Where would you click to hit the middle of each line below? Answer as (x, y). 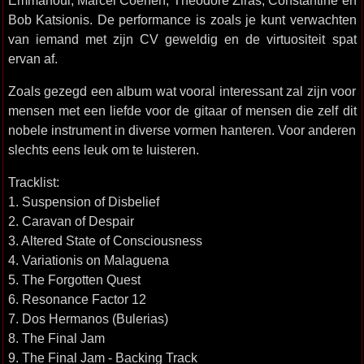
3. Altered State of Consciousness (105, 240)
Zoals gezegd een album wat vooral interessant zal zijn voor (182, 91)
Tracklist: (33, 182)
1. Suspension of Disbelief (83, 201)
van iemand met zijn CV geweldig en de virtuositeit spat (182, 39)
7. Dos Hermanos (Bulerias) (88, 318)
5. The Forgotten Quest (74, 279)
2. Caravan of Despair (71, 221)
